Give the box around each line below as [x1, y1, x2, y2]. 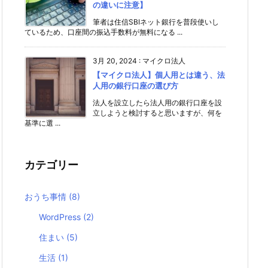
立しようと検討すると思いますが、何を [93, 108, 222, 117]
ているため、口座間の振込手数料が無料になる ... [25, 28, 182, 36]
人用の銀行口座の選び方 [93, 81, 178, 90]
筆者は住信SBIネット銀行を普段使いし [93, 17, 219, 26]
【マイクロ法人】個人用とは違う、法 [93, 70, 225, 80]
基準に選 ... [25, 118, 60, 127]
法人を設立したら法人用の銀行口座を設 [93, 98, 222, 107]
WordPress [39, 212, 84, 223]
